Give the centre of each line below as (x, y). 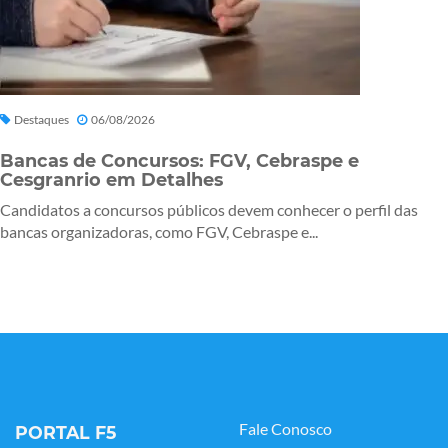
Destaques (41, 119)
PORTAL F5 (65, 432)
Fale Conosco (285, 428)
